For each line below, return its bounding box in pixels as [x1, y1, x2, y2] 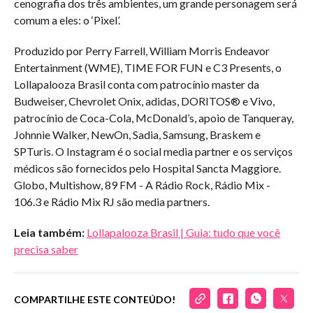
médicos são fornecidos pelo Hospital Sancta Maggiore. [14, 161, 281, 175]
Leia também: [14, 226, 87, 239]
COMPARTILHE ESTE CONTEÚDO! [14, 293, 175, 305]
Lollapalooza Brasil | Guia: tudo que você [87, 226, 280, 239]
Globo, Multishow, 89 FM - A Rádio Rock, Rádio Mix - [14, 178, 270, 191]
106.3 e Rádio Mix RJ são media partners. [14, 195, 210, 208]
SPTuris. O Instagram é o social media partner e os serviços [14, 145, 293, 158]
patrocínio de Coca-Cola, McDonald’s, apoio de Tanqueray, [14, 111, 293, 124]
